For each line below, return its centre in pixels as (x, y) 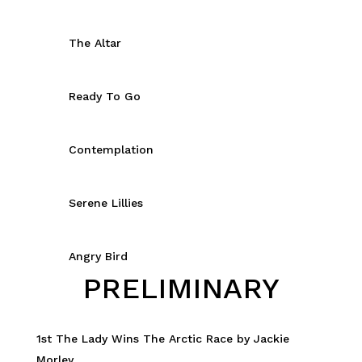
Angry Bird (98, 257)
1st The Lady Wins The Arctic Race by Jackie (162, 339)
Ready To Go (104, 97)
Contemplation (111, 150)
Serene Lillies (105, 203)
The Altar (95, 43)
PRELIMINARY (181, 289)
